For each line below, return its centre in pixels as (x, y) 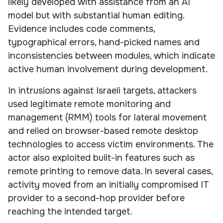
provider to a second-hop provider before (96, 198)
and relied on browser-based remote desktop (103, 131)
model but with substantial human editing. (96, 15)
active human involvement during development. (108, 69)
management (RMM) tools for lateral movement (107, 117)
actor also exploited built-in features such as (101, 158)
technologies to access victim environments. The (111, 144)
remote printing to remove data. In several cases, (110, 171)
